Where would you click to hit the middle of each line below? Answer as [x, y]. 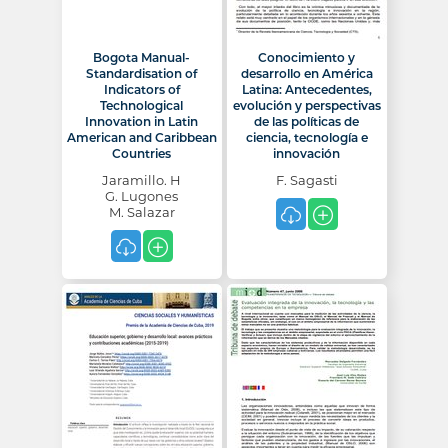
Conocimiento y [306, 57]
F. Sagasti [306, 180]
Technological [141, 105]
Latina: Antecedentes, [306, 89]
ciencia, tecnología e [306, 137]
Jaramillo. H [141, 180]
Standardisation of [141, 73]
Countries [141, 153]
